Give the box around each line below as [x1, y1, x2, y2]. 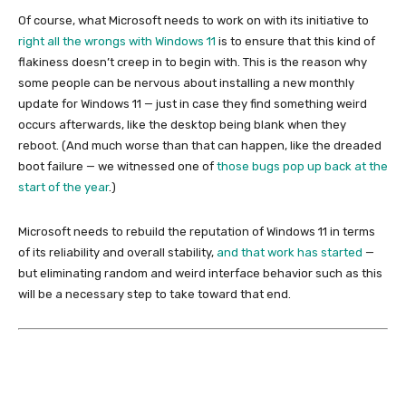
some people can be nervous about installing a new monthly [18, 75, 354, 90]
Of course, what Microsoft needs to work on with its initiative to [18, 13, 369, 27]
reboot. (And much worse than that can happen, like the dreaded [18, 138, 382, 152]
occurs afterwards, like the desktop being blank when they [18, 117, 346, 131]
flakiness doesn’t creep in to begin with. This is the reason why [18, 54, 367, 69]
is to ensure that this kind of [216, 34, 375, 48]
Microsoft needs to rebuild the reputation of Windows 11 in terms [18, 224, 375, 238]
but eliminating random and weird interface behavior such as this [18, 266, 382, 280]
